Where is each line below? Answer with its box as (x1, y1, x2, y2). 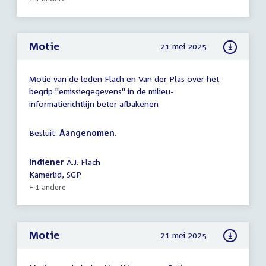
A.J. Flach (64, 157, 100, 167)
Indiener (29, 157, 64, 167)
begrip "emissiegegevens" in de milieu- (29, 86, 174, 97)
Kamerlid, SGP (29, 169, 81, 180)
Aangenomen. (59, 128, 117, 138)
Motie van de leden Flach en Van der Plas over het (29, 74, 219, 84)
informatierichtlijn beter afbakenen (29, 99, 159, 109)
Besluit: (29, 128, 59, 138)
